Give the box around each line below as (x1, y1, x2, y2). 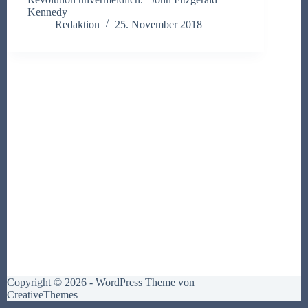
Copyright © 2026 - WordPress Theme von (7, 276, 195, 288)
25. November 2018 (115, 18, 202, 30)
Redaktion (55, 18, 100, 30)
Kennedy (27, 5, 67, 18)
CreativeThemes (7, 289, 78, 300)
